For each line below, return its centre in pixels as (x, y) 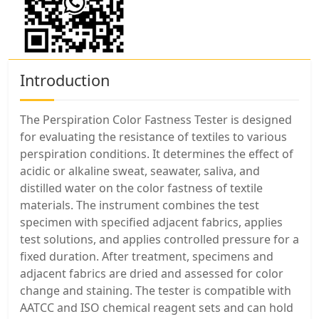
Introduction (65, 80)
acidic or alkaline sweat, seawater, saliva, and (140, 171)
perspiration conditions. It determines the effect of (157, 153)
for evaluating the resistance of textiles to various (153, 136)
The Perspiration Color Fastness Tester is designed (156, 119)
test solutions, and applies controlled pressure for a (159, 239)
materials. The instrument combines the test (140, 205)
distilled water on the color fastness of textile (141, 188)
